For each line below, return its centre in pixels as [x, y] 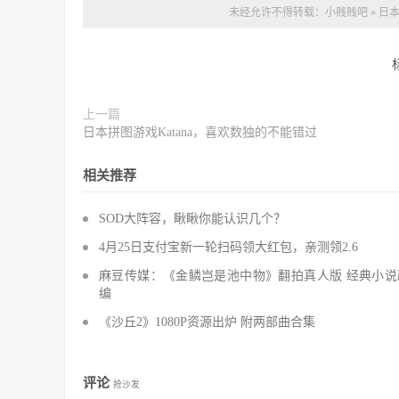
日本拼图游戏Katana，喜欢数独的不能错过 [200, 133]
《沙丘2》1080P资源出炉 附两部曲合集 [207, 322]
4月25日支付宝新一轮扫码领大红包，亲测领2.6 [228, 248]
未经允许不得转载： [277, 13]
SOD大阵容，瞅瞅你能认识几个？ [192, 219]
